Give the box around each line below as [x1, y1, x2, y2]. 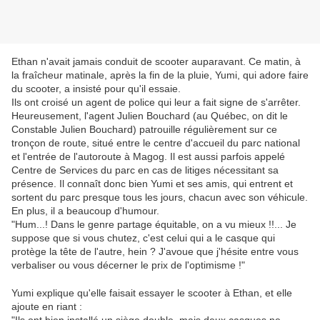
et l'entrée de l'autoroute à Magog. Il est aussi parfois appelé [11, 151, 285, 163]
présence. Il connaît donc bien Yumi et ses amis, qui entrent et [11, 178, 293, 190]
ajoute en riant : [11, 301, 82, 313]
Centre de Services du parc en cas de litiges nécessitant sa [11, 164, 279, 176]
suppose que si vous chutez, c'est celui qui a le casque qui [11, 232, 275, 244]
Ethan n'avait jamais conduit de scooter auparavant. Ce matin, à [11, 56, 301, 68]
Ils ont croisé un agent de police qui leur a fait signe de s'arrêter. [11, 96, 301, 109]
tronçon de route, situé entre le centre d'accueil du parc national [11, 137, 300, 149]
